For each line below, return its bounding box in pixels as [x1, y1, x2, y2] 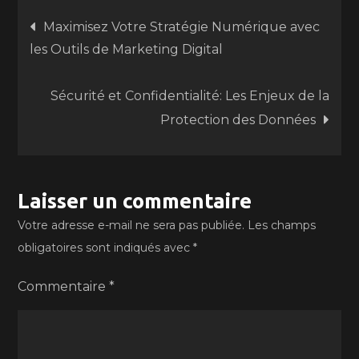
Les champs [248, 218, 317, 232]
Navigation [29, 4, 195, 42]
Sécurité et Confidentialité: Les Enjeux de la [50, 88, 329, 103]
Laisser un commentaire [18, 189, 252, 212]
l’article [29, 91, 142, 128]
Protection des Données [159, 112, 316, 127]
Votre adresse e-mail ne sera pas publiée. [18, 218, 245, 232]
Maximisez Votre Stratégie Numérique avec [43, 19, 321, 34]
